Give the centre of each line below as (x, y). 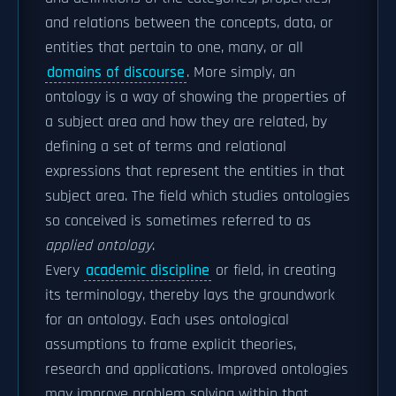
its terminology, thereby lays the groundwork (190, 295)
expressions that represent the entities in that (195, 171)
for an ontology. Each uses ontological (167, 320)
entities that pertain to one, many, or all (174, 48)
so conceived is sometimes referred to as (178, 221)
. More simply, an (241, 72)
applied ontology (99, 246)
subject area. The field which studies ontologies (198, 196)
